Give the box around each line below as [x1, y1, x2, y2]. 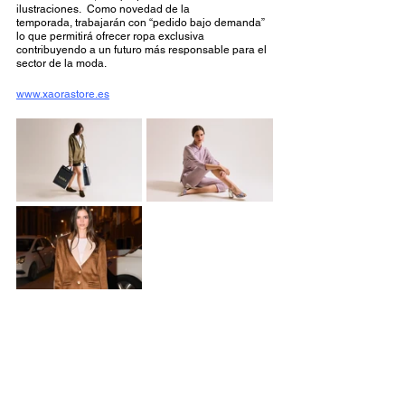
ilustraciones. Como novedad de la [16, 3, 193, 16]
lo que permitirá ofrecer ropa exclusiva [16, 30, 207, 43]
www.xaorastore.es [16, 88, 109, 101]
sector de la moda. [16, 57, 109, 71]
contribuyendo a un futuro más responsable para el [16, 43, 269, 57]
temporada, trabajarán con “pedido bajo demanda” [16, 16, 268, 30]
